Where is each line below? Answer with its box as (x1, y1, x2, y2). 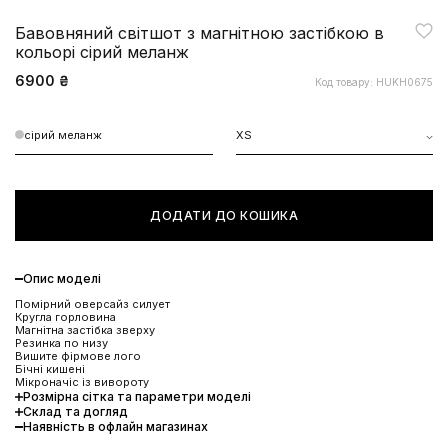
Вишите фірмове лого (15, 348, 141, 363)
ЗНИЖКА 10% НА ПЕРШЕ (128, 414, 320, 434)
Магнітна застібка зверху (15, 322, 155, 337)
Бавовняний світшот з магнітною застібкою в (15, 22, 384, 43)
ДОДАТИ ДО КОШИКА (150, 207, 298, 223)
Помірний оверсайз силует (15, 296, 173, 311)
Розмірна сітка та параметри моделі (23, 388, 251, 404)
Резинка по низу (15, 335, 108, 350)
